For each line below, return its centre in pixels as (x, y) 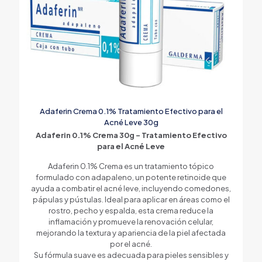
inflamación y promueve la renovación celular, (131, 221)
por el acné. (131, 244)
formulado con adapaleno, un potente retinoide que (131, 177)
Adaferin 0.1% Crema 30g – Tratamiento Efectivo (131, 135)
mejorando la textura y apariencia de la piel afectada (131, 232)
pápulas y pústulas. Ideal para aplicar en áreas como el (131, 199)
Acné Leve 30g (131, 122)
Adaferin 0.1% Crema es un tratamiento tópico (131, 166)
